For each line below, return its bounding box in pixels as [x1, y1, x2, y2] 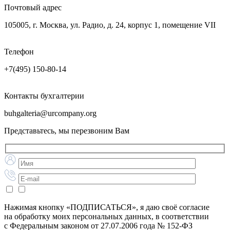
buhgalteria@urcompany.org [4, 108, 97, 118]
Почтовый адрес [4, 3, 62, 12]
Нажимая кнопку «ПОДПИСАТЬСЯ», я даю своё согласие [4, 203, 209, 212]
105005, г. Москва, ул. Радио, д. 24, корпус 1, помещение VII [4, 20, 216, 29]
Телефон [4, 47, 34, 56]
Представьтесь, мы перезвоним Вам [4, 126, 129, 135]
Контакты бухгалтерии [4, 91, 84, 100]
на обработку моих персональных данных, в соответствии [4, 212, 209, 221]
